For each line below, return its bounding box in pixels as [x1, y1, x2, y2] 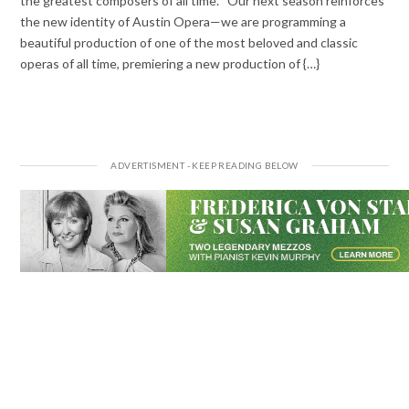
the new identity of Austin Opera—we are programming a [20, 13, 347, 29]
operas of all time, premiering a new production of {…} [20, 55, 320, 71]
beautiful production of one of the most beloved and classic [20, 34, 359, 50]
